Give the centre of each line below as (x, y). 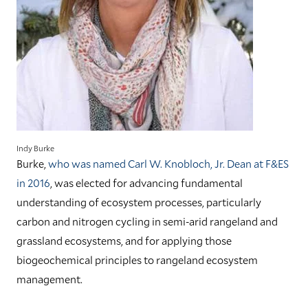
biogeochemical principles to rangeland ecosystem (137, 260)
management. (49, 279)
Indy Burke (35, 148)
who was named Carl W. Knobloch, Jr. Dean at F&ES (168, 163)
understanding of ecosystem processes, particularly (139, 202)
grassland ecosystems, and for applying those (124, 240)
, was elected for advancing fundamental (146, 183)
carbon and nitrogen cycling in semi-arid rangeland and (147, 221)
